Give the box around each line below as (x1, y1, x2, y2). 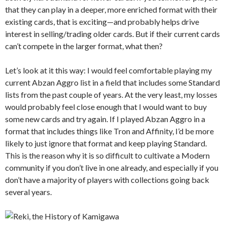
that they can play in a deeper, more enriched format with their (5, 5, 217, 15)
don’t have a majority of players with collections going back (5, 175, 209, 185)
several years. (5, 187, 52, 197)
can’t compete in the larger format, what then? (5, 41, 163, 51)
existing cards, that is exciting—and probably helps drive (5, 17, 199, 27)
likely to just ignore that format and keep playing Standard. (5, 138, 207, 148)
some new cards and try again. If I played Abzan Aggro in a (5, 114, 205, 124)
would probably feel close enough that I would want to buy (5, 102, 207, 112)
